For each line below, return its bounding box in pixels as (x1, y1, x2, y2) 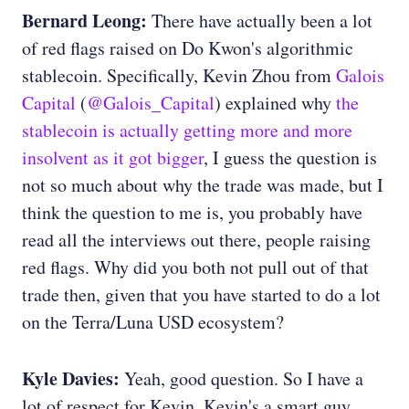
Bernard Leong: (22, 7, 147, 35)
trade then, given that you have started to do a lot (22, 282, 381, 308)
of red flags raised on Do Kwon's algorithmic (22, 36, 353, 61)
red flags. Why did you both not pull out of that (22, 255, 369, 280)
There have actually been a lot (147, 8, 372, 34)
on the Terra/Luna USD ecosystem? (22, 309, 284, 335)
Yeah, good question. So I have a (120, 366, 363, 392)
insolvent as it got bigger (22, 145, 204, 171)
